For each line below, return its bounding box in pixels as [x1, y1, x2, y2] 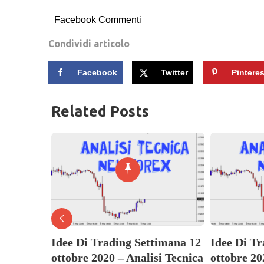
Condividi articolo [48, 38, 130, 49]
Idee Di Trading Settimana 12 [51, 235, 201, 249]
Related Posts [51, 103, 149, 120]
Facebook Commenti [54, 14, 141, 25]
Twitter [161, 67, 189, 77]
